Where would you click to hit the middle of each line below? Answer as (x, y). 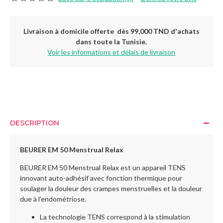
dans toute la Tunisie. (111, 42)
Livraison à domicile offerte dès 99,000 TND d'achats (111, 31)
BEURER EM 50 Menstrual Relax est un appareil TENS (103, 167)
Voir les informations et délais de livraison (111, 52)
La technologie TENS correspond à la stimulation (115, 217)
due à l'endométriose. (53, 199)
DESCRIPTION (35, 123)
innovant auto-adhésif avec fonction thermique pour (101, 178)
